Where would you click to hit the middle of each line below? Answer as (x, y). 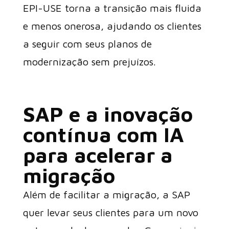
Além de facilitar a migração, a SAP (106, 194)
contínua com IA (103, 134)
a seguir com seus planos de (87, 44)
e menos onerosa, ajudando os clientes (112, 26)
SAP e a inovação (108, 114)
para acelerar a (98, 155)
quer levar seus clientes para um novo (110, 212)
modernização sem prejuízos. (89, 62)
